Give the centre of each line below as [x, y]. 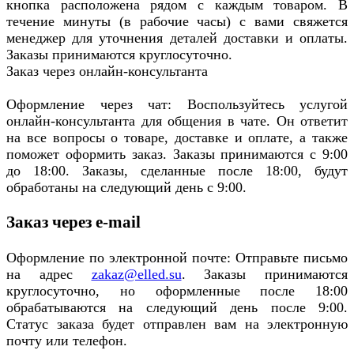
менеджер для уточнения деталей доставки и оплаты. [177, 38]
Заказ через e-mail [73, 222]
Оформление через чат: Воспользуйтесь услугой [177, 105]
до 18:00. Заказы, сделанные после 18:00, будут [177, 171]
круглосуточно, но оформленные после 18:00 [177, 290]
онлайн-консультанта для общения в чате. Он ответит [177, 121]
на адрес [49, 274]
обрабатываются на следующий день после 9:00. [177, 307]
